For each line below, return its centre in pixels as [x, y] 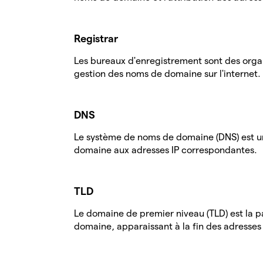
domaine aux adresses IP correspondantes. [166, 150]
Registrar [97, 38]
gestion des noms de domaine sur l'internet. [167, 74]
